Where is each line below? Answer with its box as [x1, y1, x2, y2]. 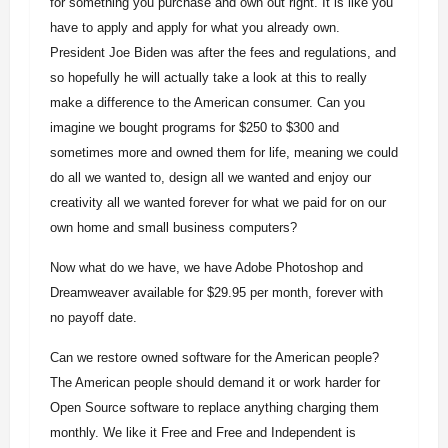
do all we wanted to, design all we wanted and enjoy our [50, 170, 371, 185]
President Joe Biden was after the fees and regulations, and [50, 45, 396, 60]
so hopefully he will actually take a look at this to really [50, 70, 367, 85]
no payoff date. [50, 310, 137, 325]
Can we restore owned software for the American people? [50, 350, 379, 365]
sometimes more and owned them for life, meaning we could [50, 145, 398, 160]
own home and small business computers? [50, 220, 297, 235]
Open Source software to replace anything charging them [50, 400, 379, 415]
